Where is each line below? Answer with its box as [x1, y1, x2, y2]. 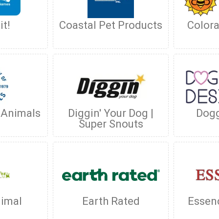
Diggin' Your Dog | [68, 107, 154, 119]
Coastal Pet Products [59, 19, 163, 31]
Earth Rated [82, 195, 140, 207]
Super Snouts [78, 118, 143, 130]
